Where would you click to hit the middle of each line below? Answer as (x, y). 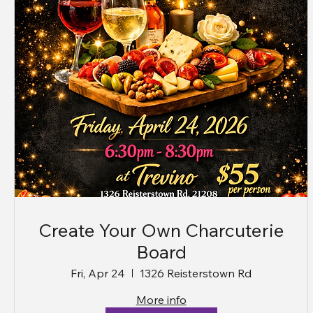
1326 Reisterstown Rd (196, 273)
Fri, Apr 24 (98, 273)
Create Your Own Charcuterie (161, 230)
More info (161, 299)
